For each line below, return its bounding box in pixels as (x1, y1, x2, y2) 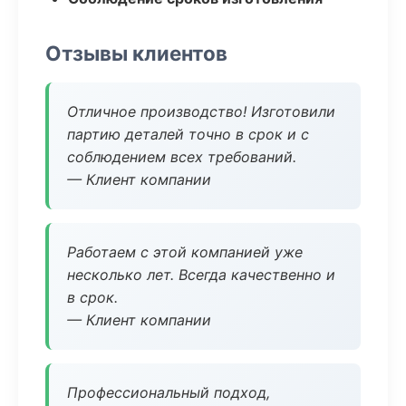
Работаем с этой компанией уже (67, 243, 303, 261)
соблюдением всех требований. (67, 148, 296, 166)
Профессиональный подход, (67, 383, 270, 401)
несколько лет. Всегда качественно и (67, 266, 335, 284)
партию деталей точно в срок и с (67, 125, 309, 143)
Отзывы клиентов (45, 41, 227, 65)
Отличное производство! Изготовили (67, 102, 335, 121)
